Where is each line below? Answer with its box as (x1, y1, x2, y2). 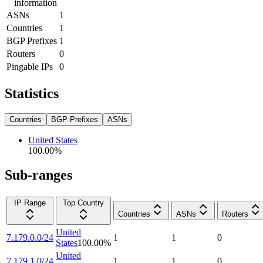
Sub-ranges (5, 167, 72, 183)
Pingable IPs (6, 61, 53, 72)
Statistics (5, 85, 59, 101)
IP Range (14, 198, 46, 208)
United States (28, 134, 77, 145)
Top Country (63, 198, 104, 208)
